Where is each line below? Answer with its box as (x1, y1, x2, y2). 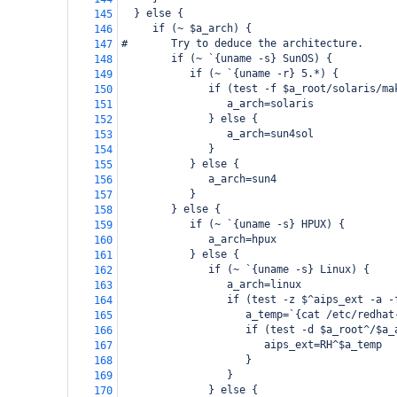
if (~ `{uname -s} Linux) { (121, 263, 370, 276)
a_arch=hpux (121, 233, 276, 245)
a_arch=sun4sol (121, 128, 314, 140)
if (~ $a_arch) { (121, 22, 252, 35)
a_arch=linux (121, 278, 301, 291)
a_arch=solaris (121, 97, 314, 110)
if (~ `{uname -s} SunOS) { (121, 52, 332, 65)
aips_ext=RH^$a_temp (121, 339, 382, 351)
